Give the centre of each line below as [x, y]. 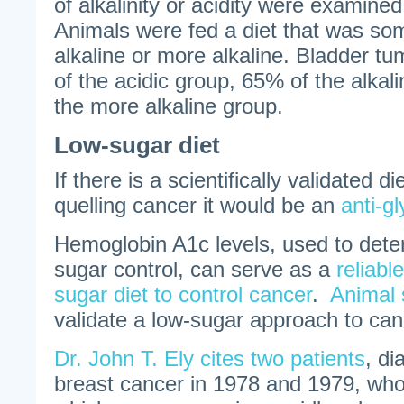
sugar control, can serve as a [195, 269]
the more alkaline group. [169, 106]
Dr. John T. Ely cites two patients [210, 358]
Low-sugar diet [137, 145]
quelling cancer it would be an [197, 205]
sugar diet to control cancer [183, 294]
